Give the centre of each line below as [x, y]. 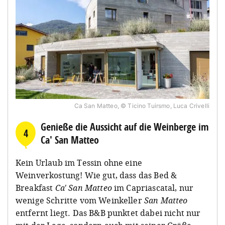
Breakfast [35, 188]
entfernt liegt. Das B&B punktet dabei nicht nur [108, 213]
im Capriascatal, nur [154, 188]
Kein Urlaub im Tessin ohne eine [79, 162]
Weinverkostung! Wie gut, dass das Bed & [96, 175]
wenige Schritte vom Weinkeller [80, 200]
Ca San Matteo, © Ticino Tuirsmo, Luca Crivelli [142, 105]
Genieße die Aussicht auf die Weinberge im [125, 127]
